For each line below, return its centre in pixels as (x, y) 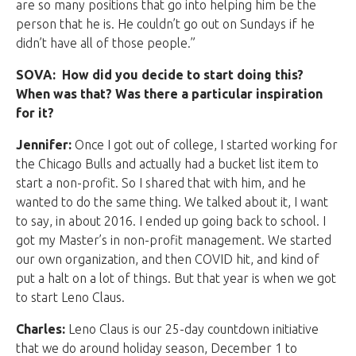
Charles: (41, 329)
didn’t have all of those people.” (106, 43)
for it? (35, 113)
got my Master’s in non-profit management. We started (174, 240)
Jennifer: (44, 145)
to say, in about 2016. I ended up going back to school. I (171, 221)
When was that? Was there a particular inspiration (169, 94)
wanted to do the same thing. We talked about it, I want (172, 202)
